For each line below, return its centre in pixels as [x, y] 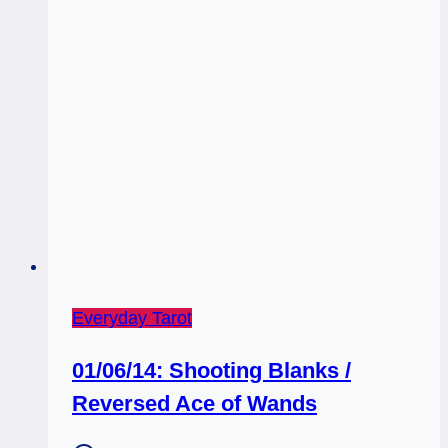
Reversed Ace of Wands [194, 404]
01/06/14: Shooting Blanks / [211, 371]
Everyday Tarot [132, 318]
